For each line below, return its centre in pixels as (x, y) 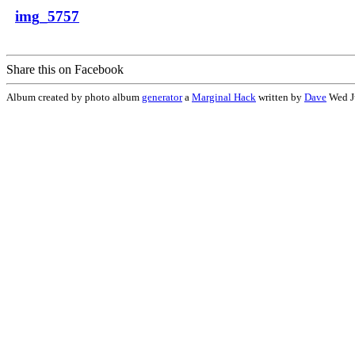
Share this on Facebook (65, 69)
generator (162, 97)
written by (280, 97)
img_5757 (47, 16)
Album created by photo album (74, 97)
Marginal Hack (224, 97)
